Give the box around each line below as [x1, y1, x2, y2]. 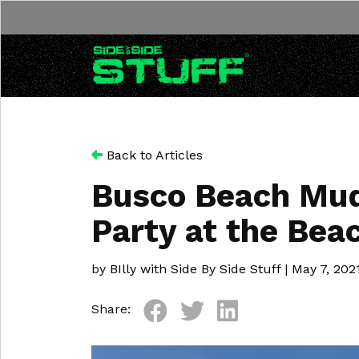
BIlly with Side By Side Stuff [110, 261, 280, 276]
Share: [91, 301, 131, 317]
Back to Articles [103, 147, 203, 163]
